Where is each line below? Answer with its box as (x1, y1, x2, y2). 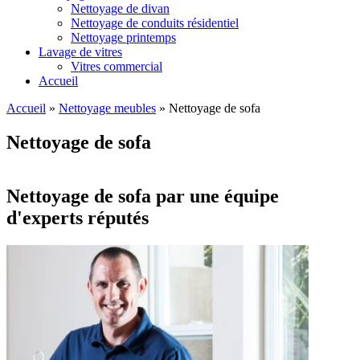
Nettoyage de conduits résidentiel (71, 16, 239, 30)
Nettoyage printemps (71, 31, 176, 44)
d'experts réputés (6, 207, 149, 228)
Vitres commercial (71, 59, 162, 73)
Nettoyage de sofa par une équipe (6, 185, 279, 207)
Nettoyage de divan (71, 2, 170, 15)
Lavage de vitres (39, 45, 122, 59)
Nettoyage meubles (59, 101, 156, 115)
